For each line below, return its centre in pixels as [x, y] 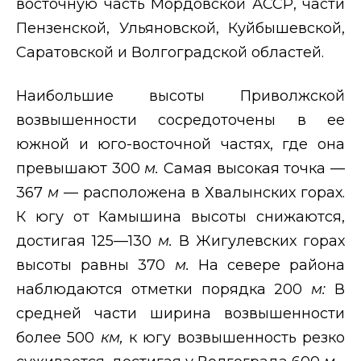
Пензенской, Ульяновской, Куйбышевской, [180, 28]
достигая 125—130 [87, 241]
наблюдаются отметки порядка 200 [164, 289]
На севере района [272, 265]
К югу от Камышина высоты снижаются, [180, 216]
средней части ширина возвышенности [180, 313]
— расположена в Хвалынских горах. [204, 192]
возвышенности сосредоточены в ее [180, 120]
